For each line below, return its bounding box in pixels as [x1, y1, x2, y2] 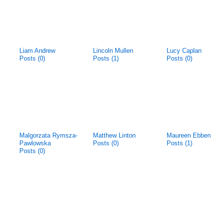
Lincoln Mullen [93, 47, 133, 54]
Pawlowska [19, 139, 51, 147]
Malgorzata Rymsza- [19, 132, 77, 139]
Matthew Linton [93, 132, 136, 139]
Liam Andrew [19, 47, 55, 54]
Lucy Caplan [167, 47, 201, 54]
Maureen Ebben [167, 132, 211, 139]
